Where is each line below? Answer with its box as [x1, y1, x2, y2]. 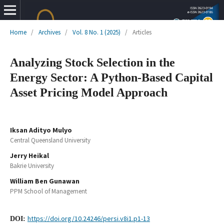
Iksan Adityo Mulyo [9, 125, 72, 134]
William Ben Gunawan [9, 176, 79, 185]
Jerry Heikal [9, 150, 49, 160]
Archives [38, 27, 60, 36]
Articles [132, 27, 151, 36]
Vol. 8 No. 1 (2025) [72, 27, 120, 36]
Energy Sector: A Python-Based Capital [9, 70, 213, 84]
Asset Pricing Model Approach [9, 85, 167, 99]
